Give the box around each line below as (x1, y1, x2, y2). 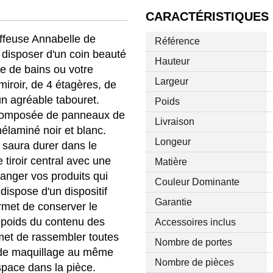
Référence (154, 36, 200, 47)
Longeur (154, 136, 191, 147)
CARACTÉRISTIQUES (145, 10, 269, 24)
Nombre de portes (154, 237, 232, 248)
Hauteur (154, 56, 190, 67)
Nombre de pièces (154, 257, 234, 268)
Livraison (154, 116, 194, 127)
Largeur (154, 76, 188, 87)
